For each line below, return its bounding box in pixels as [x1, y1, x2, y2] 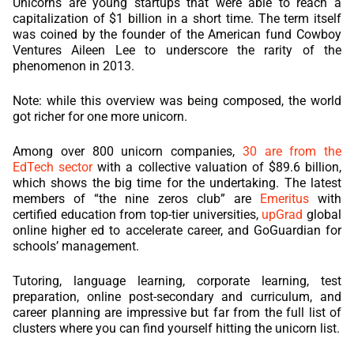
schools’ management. [13, 238, 139, 254]
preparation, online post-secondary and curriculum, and [13, 288, 341, 304]
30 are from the [242, 143, 341, 159]
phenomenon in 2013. [13, 58, 134, 73]
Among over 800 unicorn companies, [13, 143, 243, 159]
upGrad [262, 206, 303, 222]
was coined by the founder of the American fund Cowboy [13, 26, 341, 42]
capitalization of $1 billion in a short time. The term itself [13, 10, 341, 26]
